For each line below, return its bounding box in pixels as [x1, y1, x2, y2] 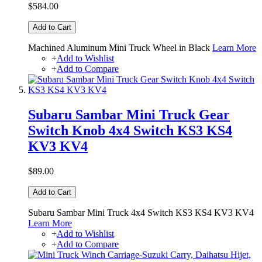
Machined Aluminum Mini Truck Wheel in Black [28, 43, 212, 53]
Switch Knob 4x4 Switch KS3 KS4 [28, 122, 232, 138]
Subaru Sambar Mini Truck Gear [28, 106, 230, 122]
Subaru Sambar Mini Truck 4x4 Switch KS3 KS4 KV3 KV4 [28, 207, 254, 218]
